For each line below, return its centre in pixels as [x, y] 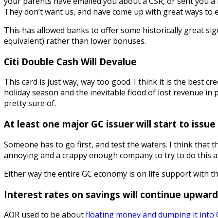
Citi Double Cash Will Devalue [70, 61]
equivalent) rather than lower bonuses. [75, 41]
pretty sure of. [30, 103]
